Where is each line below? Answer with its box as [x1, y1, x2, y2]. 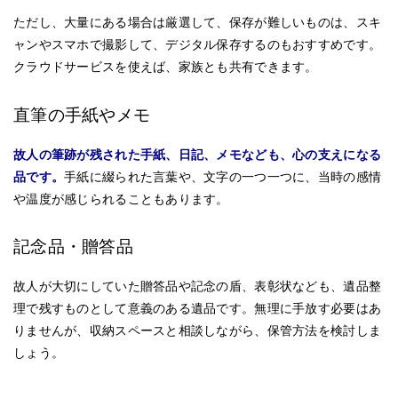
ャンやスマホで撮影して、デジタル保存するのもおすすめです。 [13, 37, 382, 52]
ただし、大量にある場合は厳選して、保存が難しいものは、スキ [13, 15, 382, 30]
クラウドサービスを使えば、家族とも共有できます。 [13, 60, 318, 75]
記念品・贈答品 [13, 237, 133, 257]
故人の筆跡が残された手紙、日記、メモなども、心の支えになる [13, 147, 382, 162]
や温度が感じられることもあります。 [13, 191, 229, 206]
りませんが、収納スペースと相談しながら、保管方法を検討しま [13, 323, 382, 338]
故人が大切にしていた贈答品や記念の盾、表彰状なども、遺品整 [13, 279, 382, 294]
